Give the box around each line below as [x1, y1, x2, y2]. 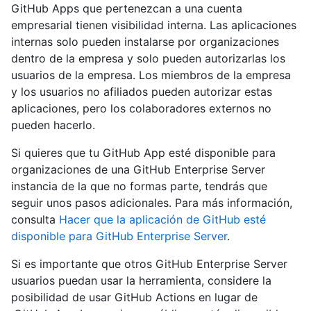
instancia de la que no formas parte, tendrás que [11, 179, 267, 194]
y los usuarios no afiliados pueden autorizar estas [11, 85, 272, 99]
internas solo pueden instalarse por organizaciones [11, 35, 279, 49]
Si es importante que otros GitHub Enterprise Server [11, 257, 287, 271]
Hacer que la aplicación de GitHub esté [59, 212, 266, 227]
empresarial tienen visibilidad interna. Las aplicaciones [11, 18, 296, 33]
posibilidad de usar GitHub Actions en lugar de [11, 290, 258, 305]
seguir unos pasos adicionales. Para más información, [11, 196, 292, 210]
